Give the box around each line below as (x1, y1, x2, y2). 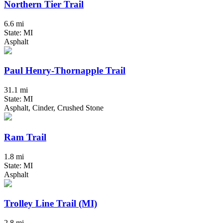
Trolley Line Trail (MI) (4, 198, 97, 209)
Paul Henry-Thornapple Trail (4, 65, 125, 76)
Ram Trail (4, 131, 46, 142)
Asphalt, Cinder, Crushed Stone (4, 104, 104, 112)
